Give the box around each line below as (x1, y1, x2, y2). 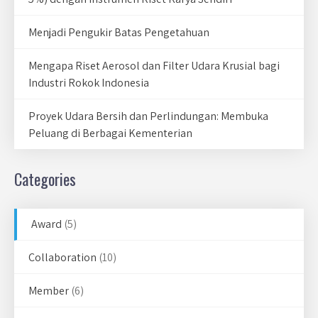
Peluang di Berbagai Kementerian (28, 126, 192, 141)
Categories (14, 168, 76, 190)
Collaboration (28, 250, 97, 265)
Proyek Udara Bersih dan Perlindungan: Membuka (28, 109, 268, 124)
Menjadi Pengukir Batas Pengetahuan (28, 25, 209, 40)
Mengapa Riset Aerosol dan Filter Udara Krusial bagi (28, 58, 280, 73)
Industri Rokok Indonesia (28, 75, 149, 90)
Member (28, 283, 69, 298)
